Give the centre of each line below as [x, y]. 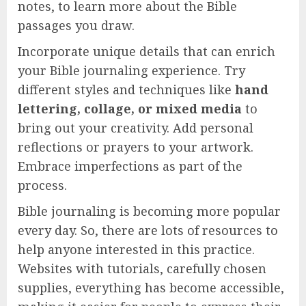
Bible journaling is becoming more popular [149, 211]
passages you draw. [76, 25]
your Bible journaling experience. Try [131, 70]
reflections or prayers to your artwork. [136, 147]
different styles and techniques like [126, 89]
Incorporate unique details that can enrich [147, 51]
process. [42, 185]
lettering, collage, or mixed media [130, 108]
